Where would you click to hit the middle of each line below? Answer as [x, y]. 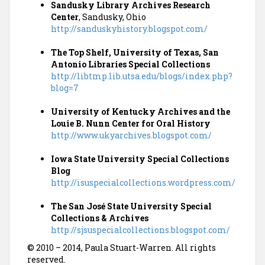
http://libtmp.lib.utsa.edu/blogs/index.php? [142, 76]
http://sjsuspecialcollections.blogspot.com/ [140, 230]
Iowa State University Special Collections [140, 159]
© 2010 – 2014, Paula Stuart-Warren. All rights [122, 248]
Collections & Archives [100, 218]
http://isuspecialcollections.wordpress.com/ [143, 182]
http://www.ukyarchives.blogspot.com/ [131, 135]
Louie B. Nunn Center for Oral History [131, 123]
